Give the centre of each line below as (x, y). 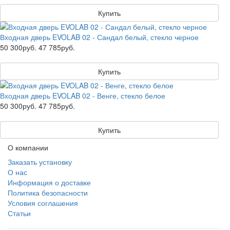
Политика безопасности (48, 193)
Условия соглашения (43, 203)
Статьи (19, 213)
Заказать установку (40, 162)
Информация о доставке (49, 182)
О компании (28, 147)
